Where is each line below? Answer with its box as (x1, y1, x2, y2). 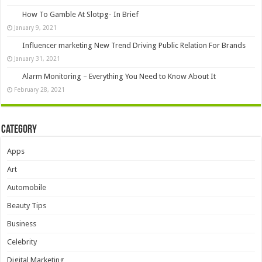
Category (1, 123, 37, 136)
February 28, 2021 (14, 85, 65, 93)
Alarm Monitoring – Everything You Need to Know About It (22, 71, 216, 81)
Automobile (7, 182, 47, 192)
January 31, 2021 (14, 54, 61, 62)
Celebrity (7, 237, 37, 246)
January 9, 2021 (14, 23, 57, 31)
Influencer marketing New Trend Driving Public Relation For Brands (22, 40, 246, 50)
